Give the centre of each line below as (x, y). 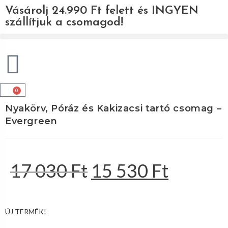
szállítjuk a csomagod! (64, 23)
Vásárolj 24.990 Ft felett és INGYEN (102, 11)
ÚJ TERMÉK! (26, 211)
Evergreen (31, 121)
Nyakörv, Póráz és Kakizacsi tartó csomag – (113, 108)
